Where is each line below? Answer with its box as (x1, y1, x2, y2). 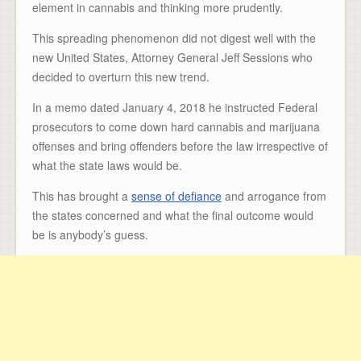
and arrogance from (222, 187, 326, 204)
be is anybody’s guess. (32, 226, 148, 243)
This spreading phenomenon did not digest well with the (32, 29, 316, 46)
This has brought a (32, 187, 131, 204)
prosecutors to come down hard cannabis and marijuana (32, 118, 320, 135)
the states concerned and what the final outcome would (32, 206, 313, 223)
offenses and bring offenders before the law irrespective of (32, 137, 328, 154)
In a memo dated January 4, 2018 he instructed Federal (32, 98, 317, 115)
